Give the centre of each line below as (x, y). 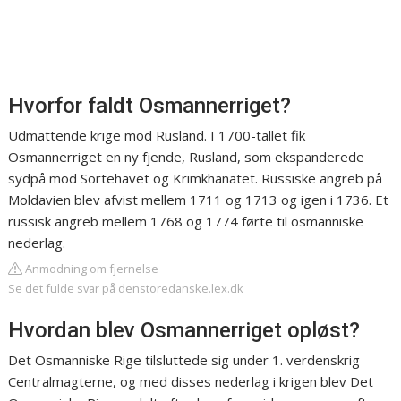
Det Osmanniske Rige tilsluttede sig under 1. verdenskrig (184, 360)
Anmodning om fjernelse (91, 269)
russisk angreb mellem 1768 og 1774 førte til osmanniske (186, 222)
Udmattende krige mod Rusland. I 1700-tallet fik (157, 136)
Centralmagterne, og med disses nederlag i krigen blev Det (191, 382)
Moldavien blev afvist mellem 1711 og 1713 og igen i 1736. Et (199, 200)
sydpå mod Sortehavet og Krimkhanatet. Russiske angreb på (196, 179)
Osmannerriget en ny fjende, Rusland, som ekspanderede (187, 157)
